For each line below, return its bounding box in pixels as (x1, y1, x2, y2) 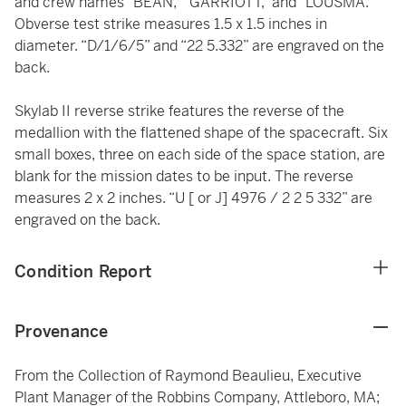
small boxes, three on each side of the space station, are (14, 145, 385, 164)
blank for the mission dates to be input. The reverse (14, 167, 353, 186)
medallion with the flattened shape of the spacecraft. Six (14, 123, 388, 142)
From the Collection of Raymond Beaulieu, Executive (14, 366, 362, 385)
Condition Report (14, 261, 151, 282)
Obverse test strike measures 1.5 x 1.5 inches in (14, 14, 327, 34)
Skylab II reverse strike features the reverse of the (14, 101, 344, 121)
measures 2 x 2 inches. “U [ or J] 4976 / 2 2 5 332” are (14, 188, 372, 208)
